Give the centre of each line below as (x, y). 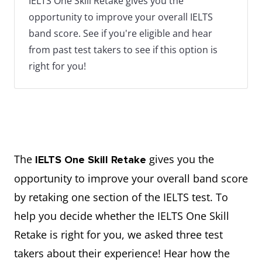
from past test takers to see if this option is (123, 50)
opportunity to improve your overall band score (131, 178)
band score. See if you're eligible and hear (120, 33)
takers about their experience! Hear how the (122, 253)
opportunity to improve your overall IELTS (121, 17)
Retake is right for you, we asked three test (118, 235)
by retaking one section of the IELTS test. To (121, 197)
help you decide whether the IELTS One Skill (122, 216)
